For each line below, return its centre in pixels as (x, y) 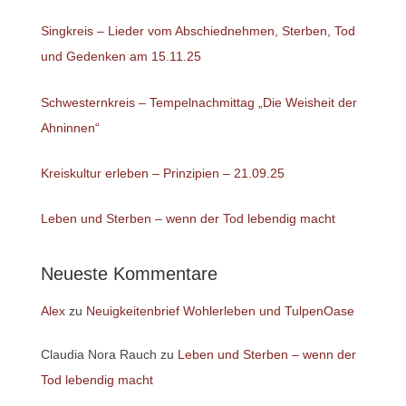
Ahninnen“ (70, 127)
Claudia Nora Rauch (98, 354)
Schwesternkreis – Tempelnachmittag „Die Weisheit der (198, 102)
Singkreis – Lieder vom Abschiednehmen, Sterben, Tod (198, 31)
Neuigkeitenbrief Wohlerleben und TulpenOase (220, 311)
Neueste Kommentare (129, 274)
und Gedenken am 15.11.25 (121, 57)
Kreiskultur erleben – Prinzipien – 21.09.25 (162, 173)
